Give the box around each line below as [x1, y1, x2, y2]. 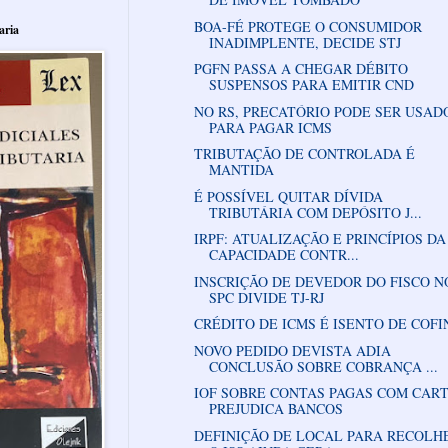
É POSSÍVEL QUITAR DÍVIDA [193, 186, 383, 206]
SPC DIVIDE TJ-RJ [208, 287, 324, 307]
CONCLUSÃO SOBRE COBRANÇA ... [208, 356, 438, 376]
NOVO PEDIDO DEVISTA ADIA [193, 340, 391, 360]
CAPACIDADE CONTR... [208, 245, 359, 265]
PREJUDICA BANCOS [208, 399, 343, 419]
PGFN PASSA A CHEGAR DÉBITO [193, 59, 408, 79]
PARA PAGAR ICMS [208, 117, 332, 137]
